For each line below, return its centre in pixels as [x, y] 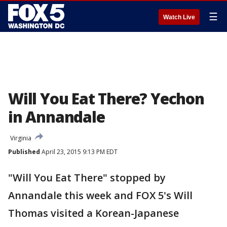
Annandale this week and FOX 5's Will [100, 195]
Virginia [21, 138]
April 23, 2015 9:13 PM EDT [79, 152]
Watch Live [179, 17]
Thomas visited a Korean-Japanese [93, 213]
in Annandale [56, 117]
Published [24, 152]
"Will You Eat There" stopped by [87, 178]
